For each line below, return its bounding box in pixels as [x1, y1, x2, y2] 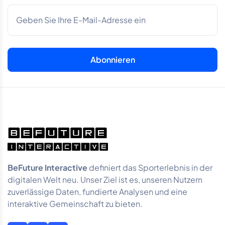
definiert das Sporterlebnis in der [87, 162, 212, 173]
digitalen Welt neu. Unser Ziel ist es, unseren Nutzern [8, 174, 202, 185]
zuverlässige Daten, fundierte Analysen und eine [8, 186, 187, 197]
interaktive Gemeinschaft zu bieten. [8, 198, 143, 209]
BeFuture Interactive [8, 162, 87, 173]
